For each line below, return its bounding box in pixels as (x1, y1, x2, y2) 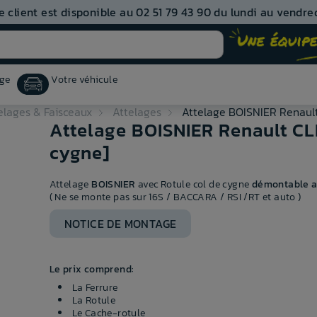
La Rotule (71, 293, 116, 309)
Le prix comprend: (49, 262, 134, 277)
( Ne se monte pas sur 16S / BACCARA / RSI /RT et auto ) (49, 190, 301, 205)
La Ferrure (71, 280, 118, 296)
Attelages (113, 103, 161, 121)
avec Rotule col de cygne (137, 177, 250, 192)
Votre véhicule (51, 72, 118, 88)
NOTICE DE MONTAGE (64, 215, 177, 233)
